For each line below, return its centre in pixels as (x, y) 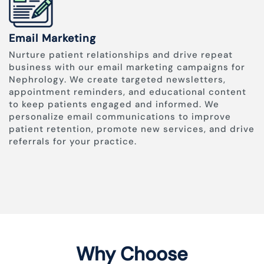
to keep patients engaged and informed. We (114, 105)
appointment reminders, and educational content (128, 92)
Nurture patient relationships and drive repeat (121, 55)
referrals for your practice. (73, 142)
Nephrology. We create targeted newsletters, (117, 80)
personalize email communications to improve (120, 117)
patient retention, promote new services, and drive (132, 129)
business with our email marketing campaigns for (127, 67)
